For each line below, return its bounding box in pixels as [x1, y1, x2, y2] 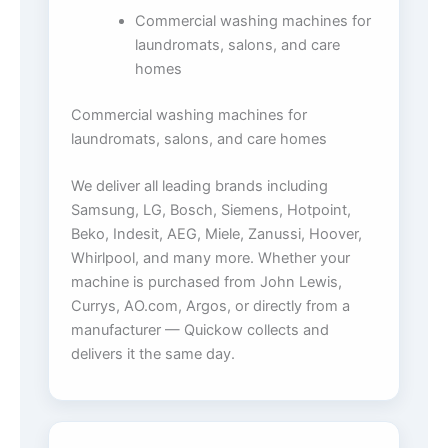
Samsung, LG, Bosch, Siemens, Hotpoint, [71, 201, 351, 220]
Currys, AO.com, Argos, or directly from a [71, 297, 350, 316]
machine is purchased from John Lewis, [71, 273, 342, 292]
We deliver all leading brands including [71, 177, 328, 196]
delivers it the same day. [71, 345, 235, 364]
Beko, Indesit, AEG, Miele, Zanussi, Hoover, [71, 225, 362, 244]
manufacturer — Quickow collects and [71, 321, 329, 340]
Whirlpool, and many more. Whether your [71, 249, 350, 268]
